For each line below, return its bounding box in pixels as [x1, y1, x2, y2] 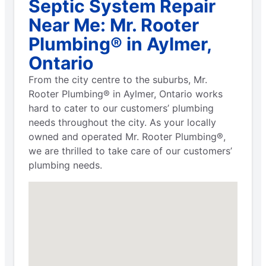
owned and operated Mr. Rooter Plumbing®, [28, 131, 226, 142]
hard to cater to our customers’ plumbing [28, 102, 214, 114]
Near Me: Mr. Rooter [28, 14, 199, 36]
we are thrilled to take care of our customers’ [28, 145, 232, 157]
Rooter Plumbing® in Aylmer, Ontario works [28, 88, 223, 100]
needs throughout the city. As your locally [28, 116, 216, 128]
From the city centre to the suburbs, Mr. [28, 74, 207, 85]
